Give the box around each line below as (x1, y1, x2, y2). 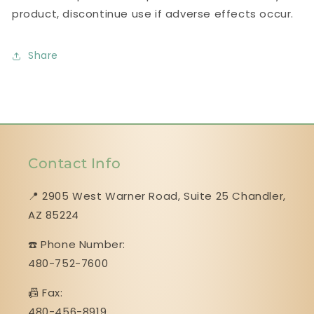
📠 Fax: (28, 285, 63, 300)
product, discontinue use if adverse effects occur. (12, 6, 294, 21)
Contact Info (28, 154, 121, 172)
